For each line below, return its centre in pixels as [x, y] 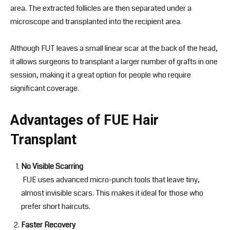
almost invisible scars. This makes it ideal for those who [112, 193]
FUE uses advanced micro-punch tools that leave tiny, [110, 180]
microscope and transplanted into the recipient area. [96, 22]
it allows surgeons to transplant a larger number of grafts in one [114, 62]
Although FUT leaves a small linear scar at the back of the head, [114, 49]
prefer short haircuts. [56, 207]
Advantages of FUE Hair [84, 120]
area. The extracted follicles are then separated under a [101, 8]
